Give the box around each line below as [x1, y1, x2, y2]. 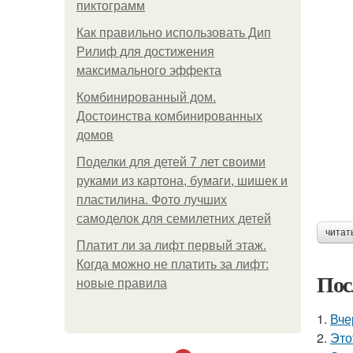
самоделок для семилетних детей [76, 212, 271, 225]
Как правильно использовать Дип [76, 26, 271, 39]
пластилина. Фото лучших [76, 193, 227, 206]
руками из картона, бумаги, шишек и [76, 174, 288, 188]
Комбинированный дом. [76, 91, 216, 104]
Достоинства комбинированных [76, 110, 262, 123]
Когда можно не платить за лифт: [76, 258, 269, 271]
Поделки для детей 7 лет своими [76, 155, 266, 169]
